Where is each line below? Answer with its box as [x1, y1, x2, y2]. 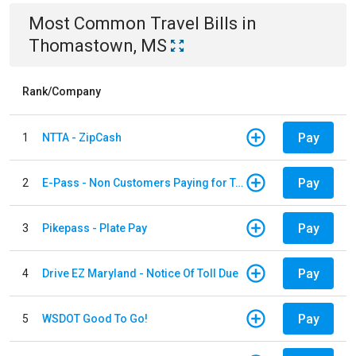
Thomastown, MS [29, 36, 167, 56]
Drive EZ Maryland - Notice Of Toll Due [42, 266, 238, 280]
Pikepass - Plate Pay [42, 221, 147, 234]
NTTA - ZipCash [42, 130, 122, 144]
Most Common [29, 14, 150, 33]
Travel [150, 14, 199, 33]
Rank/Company [22, 85, 101, 98]
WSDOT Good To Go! [42, 311, 148, 325]
